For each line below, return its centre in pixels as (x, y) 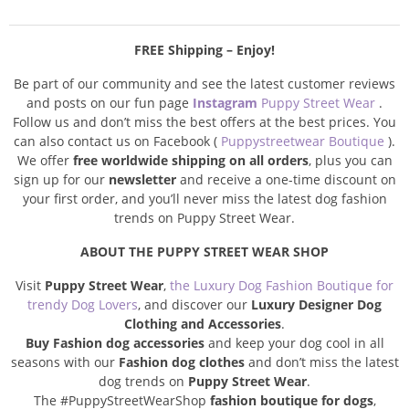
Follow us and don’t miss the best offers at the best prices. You (204, 122)
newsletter (142, 180)
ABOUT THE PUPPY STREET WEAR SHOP (204, 252)
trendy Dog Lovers (83, 305)
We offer (45, 161)
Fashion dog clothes (181, 362)
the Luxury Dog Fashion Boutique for (282, 286)
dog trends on (143, 382)
